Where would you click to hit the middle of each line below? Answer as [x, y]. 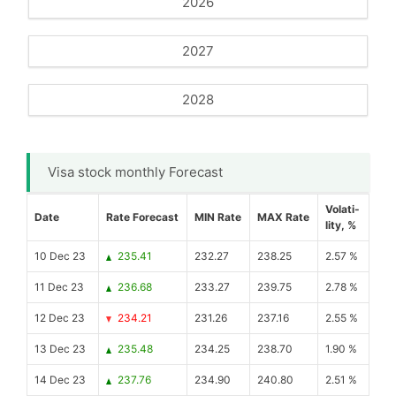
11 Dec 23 [59, 287]
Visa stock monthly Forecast [135, 172]
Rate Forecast [142, 217]
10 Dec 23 [60, 256]
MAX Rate [283, 217]
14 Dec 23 [60, 380]
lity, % [341, 225]
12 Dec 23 [60, 318]
